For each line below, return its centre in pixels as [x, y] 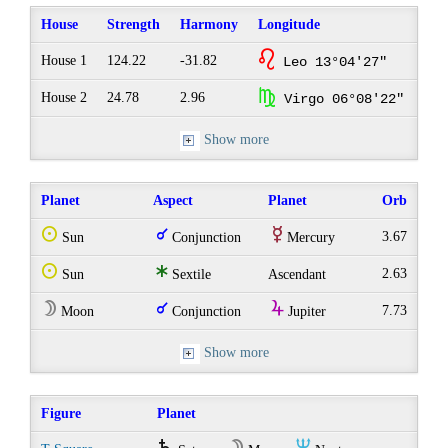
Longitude [289, 25]
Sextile [190, 275]
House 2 [64, 98]
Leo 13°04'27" [331, 62]
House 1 [64, 61]
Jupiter [305, 312]
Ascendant [297, 275]
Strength [134, 25]
